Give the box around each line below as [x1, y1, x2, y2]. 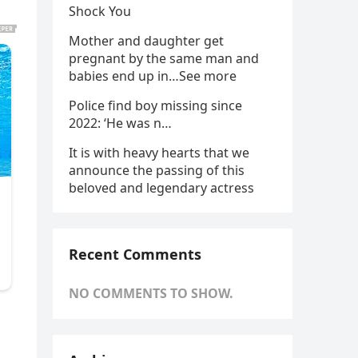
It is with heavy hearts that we [69, 144, 249, 161]
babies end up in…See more [69, 67, 237, 85]
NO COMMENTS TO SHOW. [69, 284, 233, 302]
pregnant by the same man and [69, 50, 259, 67]
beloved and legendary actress [69, 179, 254, 197]
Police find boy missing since [69, 97, 242, 114]
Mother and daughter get [69, 32, 224, 50]
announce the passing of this [69, 161, 245, 179]
